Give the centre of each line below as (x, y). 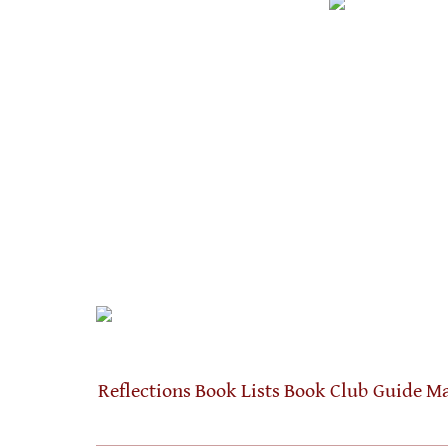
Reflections (144, 391)
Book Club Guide (353, 391)
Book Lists (237, 391)
